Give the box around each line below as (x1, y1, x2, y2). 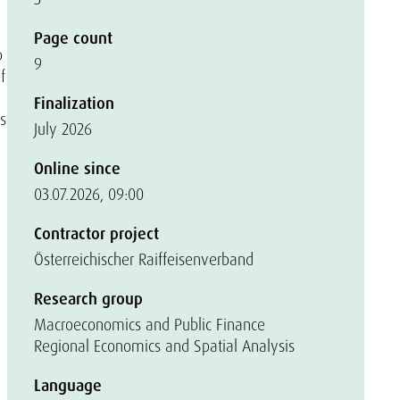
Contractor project (34, 223, 159, 245)
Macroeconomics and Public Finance (34, 314, 265, 335)
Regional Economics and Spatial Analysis (34, 336, 295, 356)
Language (34, 375, 102, 396)
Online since (34, 158, 121, 179)
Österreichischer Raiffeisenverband (34, 249, 254, 270)
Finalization (34, 93, 114, 114)
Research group (34, 288, 143, 310)
